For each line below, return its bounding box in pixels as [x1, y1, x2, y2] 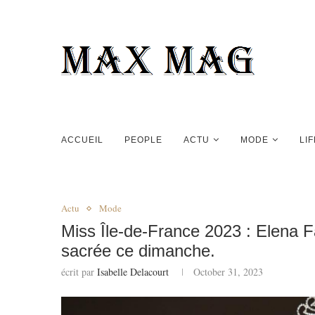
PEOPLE [124, 135, 162, 145]
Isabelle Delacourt [97, 265, 169, 278]
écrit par [61, 265, 97, 278]
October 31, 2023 [193, 265, 263, 278]
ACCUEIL [61, 135, 103, 145]
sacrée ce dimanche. [61, 241, 215, 260]
